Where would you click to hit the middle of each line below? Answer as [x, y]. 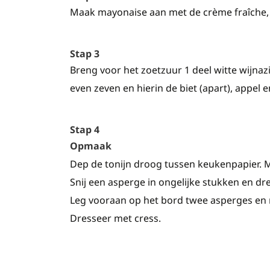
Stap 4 [85, 130]
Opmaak [91, 146]
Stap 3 [85, 54]
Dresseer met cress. [115, 218]
